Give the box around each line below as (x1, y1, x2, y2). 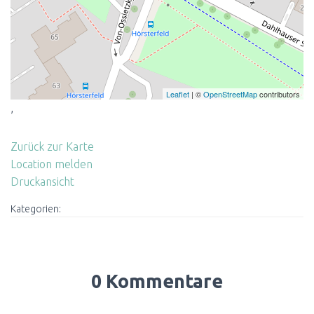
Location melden (11, 158, 93, 170)
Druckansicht (11, 175, 74, 188)
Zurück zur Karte (11, 140, 94, 153)
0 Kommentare (91, 271, 223, 292)
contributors (257, 88, 300, 100)
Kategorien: (11, 203, 61, 214)
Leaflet (166, 88, 189, 100)
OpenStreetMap (203, 88, 257, 100)
